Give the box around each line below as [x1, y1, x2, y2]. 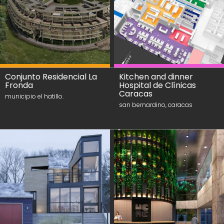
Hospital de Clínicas [119, 79, 196, 91]
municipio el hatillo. [5, 92, 63, 100]
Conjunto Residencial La [5, 71, 97, 82]
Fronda [5, 79, 33, 91]
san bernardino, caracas [119, 100, 192, 109]
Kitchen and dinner [119, 71, 193, 82]
